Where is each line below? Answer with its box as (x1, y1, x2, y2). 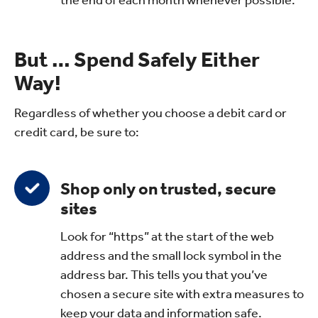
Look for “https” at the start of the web (60, 228, 274, 244)
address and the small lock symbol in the (60, 247, 282, 263)
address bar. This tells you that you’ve (60, 266, 268, 283)
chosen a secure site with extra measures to (60, 285, 304, 302)
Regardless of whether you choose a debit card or (14, 104, 287, 121)
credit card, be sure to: (14, 124, 139, 140)
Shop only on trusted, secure (60, 178, 276, 199)
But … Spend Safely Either (14, 46, 260, 72)
